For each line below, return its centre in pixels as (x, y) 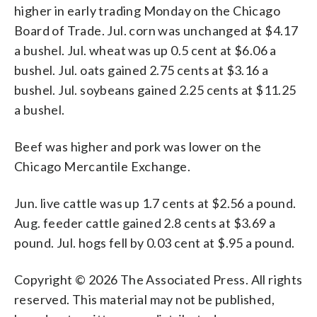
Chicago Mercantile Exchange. (103, 166)
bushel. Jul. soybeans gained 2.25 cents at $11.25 (155, 90)
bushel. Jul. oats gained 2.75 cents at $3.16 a (142, 70)
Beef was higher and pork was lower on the (138, 146)
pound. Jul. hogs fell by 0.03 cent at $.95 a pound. (155, 242)
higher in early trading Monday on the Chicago (147, 10)
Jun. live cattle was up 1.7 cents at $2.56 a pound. (155, 203)
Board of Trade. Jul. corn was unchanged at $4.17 (156, 30)
